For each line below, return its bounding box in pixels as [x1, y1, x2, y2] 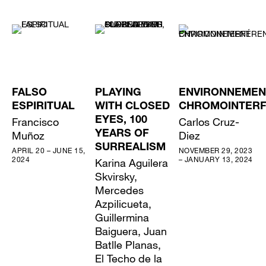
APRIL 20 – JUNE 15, [12, 145, 85, 155]
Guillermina [95, 210, 150, 224]
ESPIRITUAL [12, 101, 75, 112]
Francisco [12, 115, 59, 128]
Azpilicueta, [95, 197, 152, 210]
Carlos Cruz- [178, 115, 239, 128]
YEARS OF [95, 128, 150, 140]
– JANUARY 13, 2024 [178, 154, 253, 164]
